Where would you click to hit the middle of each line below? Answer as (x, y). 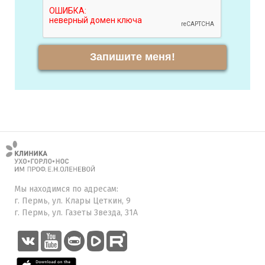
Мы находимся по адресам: (66, 189)
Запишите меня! (132, 57)
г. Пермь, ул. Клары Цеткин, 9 (72, 201)
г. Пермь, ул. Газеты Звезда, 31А (76, 212)
